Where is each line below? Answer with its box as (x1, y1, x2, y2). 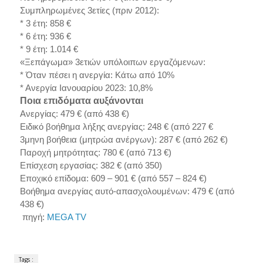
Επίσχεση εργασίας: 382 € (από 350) (19, 160, 162, 171)
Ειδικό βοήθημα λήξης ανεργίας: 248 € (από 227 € (19, 122, 213, 132)
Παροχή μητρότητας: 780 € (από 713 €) (19, 147, 171, 158)
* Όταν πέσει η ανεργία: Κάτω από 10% (19, 70, 174, 80)
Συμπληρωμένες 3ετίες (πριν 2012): (19, 5, 159, 16)
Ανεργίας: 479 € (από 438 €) (19, 109, 129, 119)
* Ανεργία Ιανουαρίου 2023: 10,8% (19, 83, 153, 93)
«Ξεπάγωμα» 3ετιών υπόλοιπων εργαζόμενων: (19, 57, 205, 68)
